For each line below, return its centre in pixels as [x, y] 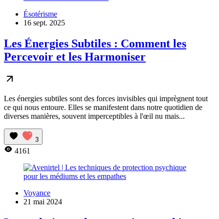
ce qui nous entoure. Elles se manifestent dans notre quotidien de [103, 108]
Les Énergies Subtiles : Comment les [95, 43]
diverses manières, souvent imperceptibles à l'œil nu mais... [94, 116]
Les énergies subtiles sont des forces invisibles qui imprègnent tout [106, 99]
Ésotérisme [40, 14]
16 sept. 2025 [44, 22]
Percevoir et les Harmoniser [75, 56]
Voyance [37, 193]
